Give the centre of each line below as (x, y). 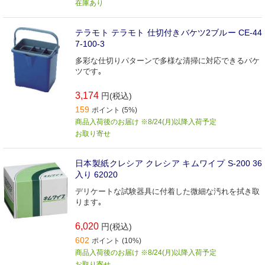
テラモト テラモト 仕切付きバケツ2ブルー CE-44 (169, 33)
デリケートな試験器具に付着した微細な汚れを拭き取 (167, 192)
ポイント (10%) (117, 241)
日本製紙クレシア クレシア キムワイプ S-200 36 (169, 164)
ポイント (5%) (114, 110)
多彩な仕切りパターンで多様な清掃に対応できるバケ (167, 61)
